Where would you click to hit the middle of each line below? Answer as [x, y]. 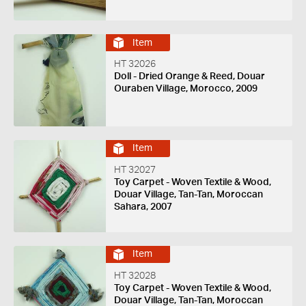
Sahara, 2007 [143, 207]
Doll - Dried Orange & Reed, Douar [189, 77]
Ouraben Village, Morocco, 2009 [185, 89]
